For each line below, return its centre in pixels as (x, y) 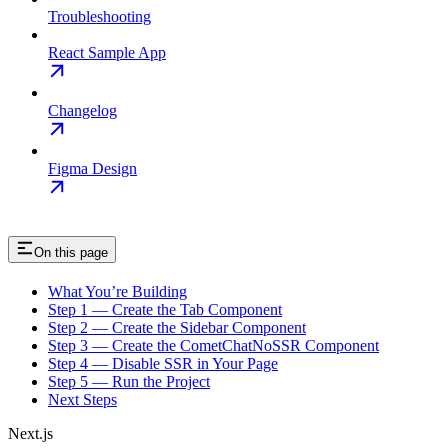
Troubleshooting (99, 17)
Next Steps (82, 399)
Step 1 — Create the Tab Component (165, 309)
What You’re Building (117, 291)
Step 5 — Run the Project (129, 381)
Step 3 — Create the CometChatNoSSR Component (213, 345)
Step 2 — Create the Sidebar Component (177, 327)
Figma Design (92, 169)
